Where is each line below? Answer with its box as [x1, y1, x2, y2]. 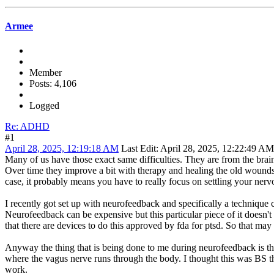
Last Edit [121, 143, 156, 154]
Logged [29, 100, 59, 111]
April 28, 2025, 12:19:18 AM [5, 143, 119, 154]
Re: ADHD [5, 120, 50, 131]
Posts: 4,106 [29, 78, 76, 89]
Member [29, 67, 62, 78]
